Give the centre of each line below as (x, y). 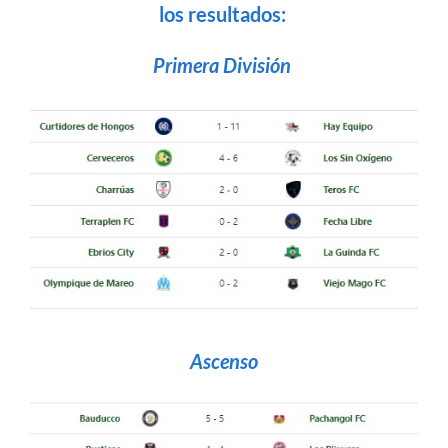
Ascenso (224, 361)
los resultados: (224, 14)
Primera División (224, 65)
